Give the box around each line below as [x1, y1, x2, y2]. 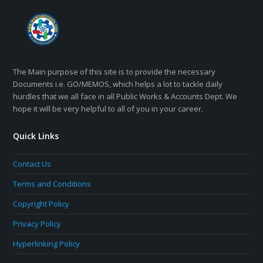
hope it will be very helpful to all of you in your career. [13, 103, 204, 114]
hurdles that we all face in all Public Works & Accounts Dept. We [13, 90, 238, 102]
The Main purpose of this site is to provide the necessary [13, 66, 216, 77]
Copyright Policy [13, 198, 70, 209]
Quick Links [13, 130, 59, 141]
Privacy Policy [13, 218, 62, 229]
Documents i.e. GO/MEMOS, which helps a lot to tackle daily [13, 78, 223, 89]
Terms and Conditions [13, 178, 92, 189]
